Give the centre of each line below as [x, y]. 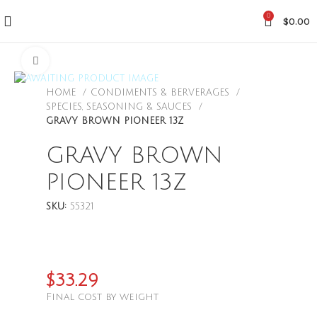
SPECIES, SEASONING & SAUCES [121, 107]
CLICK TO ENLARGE [90, 61]
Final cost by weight [102, 297]
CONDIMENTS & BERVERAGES [162, 93]
